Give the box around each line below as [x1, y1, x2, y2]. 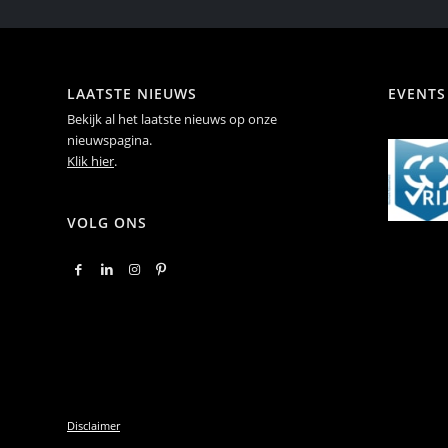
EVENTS [387, 84, 446, 104]
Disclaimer [67, 417, 120, 433]
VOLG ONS [67, 212, 147, 232]
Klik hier [67, 152, 114, 171]
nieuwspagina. [67, 131, 152, 150]
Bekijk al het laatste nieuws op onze [67, 110, 277, 129]
